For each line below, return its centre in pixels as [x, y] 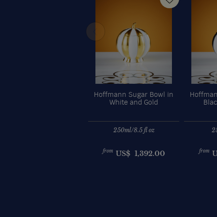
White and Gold [134, 102]
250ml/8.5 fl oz [134, 130]
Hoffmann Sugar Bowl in [134, 95]
